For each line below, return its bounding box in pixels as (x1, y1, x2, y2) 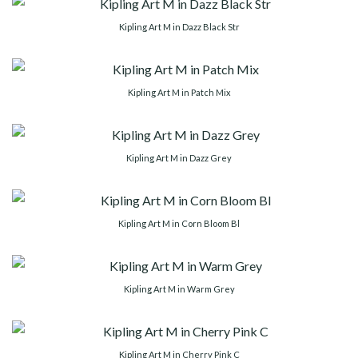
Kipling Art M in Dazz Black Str (118, 21, 240, 32)
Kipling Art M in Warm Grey (123, 283, 235, 294)
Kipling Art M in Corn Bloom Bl (118, 217, 240, 229)
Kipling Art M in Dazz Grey (126, 152, 232, 163)
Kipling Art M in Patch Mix (127, 86, 231, 97)
